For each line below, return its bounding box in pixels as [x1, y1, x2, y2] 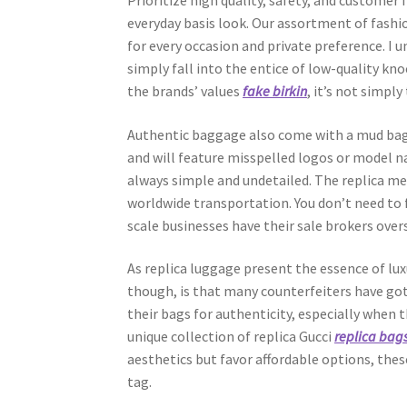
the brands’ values [127, 82, 243, 101]
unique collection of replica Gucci [127, 327, 335, 346]
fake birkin [243, 82, 308, 101]
